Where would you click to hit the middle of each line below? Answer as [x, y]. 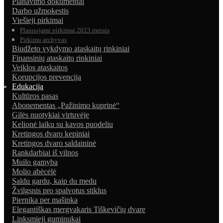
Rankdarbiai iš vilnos [45, 153]
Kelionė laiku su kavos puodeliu [62, 124]
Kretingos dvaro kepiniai [51, 134]
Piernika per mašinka [45, 200]
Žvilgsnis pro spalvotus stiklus [59, 191]
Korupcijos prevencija [47, 77]
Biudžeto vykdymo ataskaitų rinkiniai [71, 49]
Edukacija [28, 87]
